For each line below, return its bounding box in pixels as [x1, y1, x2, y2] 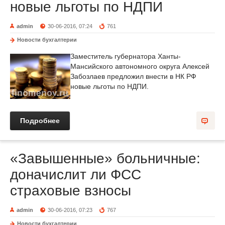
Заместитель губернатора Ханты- [70, 52, 181, 60]
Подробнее [20, 117, 60, 125]
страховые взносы [10, 183, 131, 198]
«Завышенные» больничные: [10, 151, 200, 166]
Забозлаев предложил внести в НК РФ [70, 72, 196, 80]
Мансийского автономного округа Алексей [70, 62, 209, 70]
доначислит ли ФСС [10, 167, 141, 182]
